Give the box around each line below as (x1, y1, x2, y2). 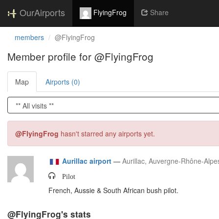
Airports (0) (45, 77, 80, 87)
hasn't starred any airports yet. (59, 129, 155, 138)
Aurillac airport (62, 156, 111, 166)
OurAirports (20, 6, 65, 19)
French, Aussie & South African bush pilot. (48, 185, 178, 195)
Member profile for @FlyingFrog (7, 49, 153, 64)
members (15, 32, 44, 42)
